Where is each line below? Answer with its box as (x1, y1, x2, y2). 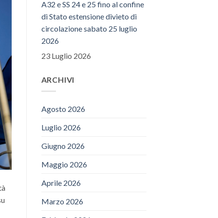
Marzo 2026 (41, 197, 83, 206)
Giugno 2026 (41, 141, 85, 151)
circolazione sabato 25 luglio (41, 23, 137, 33)
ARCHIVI (41, 74, 75, 84)
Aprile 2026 (41, 178, 81, 188)
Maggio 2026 (41, 160, 87, 169)
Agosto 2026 (41, 104, 85, 114)
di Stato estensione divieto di (41, 11, 137, 21)
